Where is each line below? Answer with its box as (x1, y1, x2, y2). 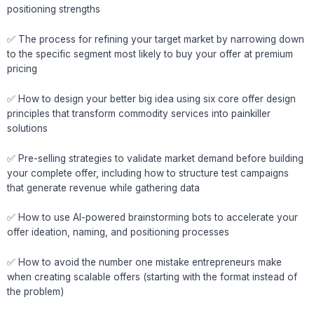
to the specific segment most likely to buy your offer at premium (7, 48, 293, 60)
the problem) (7, 286, 64, 298)
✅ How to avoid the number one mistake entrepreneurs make (7, 257, 282, 268)
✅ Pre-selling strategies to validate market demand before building (7, 152, 303, 164)
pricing (7, 62, 37, 74)
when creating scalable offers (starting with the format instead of (7, 271, 297, 283)
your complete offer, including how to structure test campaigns (7, 167, 289, 179)
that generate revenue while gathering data (7, 182, 200, 193)
